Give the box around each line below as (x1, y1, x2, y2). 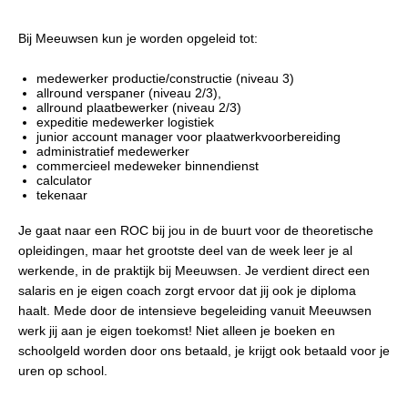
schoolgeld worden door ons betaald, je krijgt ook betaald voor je (18, 342, 390, 358)
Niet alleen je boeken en (196, 322, 335, 338)
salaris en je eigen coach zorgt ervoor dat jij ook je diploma (18, 282, 356, 298)
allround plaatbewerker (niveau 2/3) (36, 99, 241, 115)
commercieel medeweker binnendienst (36, 158, 259, 173)
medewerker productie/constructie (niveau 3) (36, 70, 294, 86)
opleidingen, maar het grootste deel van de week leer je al (18, 242, 352, 258)
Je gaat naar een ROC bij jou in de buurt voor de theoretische (18, 222, 373, 238)
